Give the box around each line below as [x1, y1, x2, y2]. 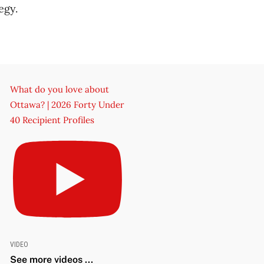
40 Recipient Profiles [9, 114, 94, 126]
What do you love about [9, 83, 109, 95]
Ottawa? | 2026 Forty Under [9, 98, 124, 110]
